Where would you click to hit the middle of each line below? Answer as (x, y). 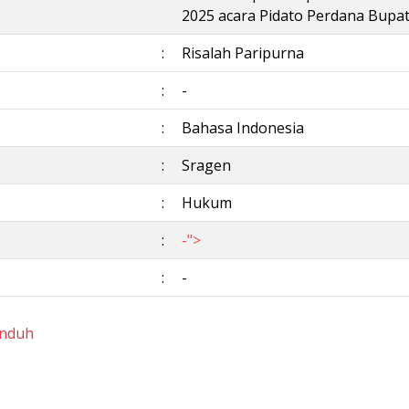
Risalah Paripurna (243, 53)
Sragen (206, 165)
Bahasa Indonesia (243, 128)
